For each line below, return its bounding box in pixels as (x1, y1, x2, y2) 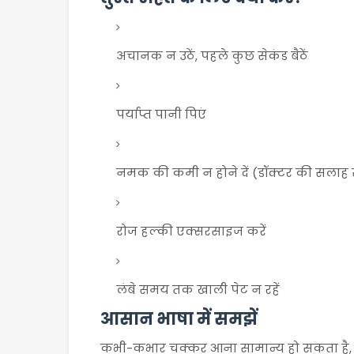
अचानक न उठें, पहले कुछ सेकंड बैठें (116, 47, 308, 64)
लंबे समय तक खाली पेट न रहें (116, 281, 280, 298)
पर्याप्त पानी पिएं (116, 106, 206, 122)
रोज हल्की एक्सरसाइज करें (116, 223, 266, 239)
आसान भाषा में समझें (100, 307, 258, 330)
